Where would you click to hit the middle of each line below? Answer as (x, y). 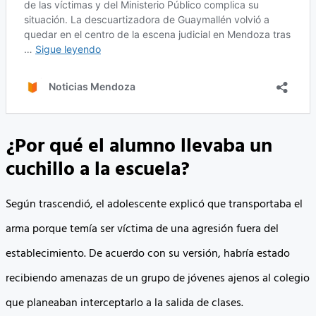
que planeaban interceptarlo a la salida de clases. (124, 303)
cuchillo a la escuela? (98, 169)
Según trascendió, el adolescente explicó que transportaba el (154, 204)
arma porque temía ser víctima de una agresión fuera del (142, 229)
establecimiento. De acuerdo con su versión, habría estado (148, 254)
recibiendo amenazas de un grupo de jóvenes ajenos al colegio (158, 278)
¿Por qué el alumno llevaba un (139, 146)
